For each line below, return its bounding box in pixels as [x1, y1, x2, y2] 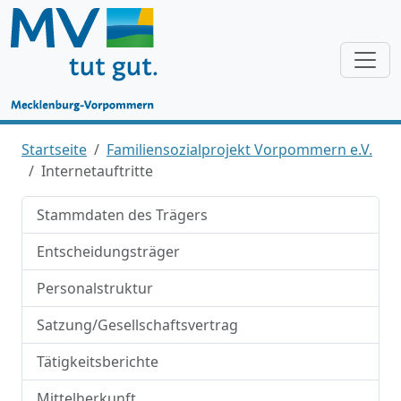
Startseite [21, 140, 87, 159]
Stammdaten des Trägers [37, 205, 208, 225]
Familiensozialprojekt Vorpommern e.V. [107, 140, 372, 159]
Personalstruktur [37, 278, 153, 298]
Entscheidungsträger [37, 242, 180, 261]
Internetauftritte [41, 161, 153, 181]
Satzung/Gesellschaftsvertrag [37, 315, 238, 335]
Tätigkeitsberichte [37, 352, 158, 371]
